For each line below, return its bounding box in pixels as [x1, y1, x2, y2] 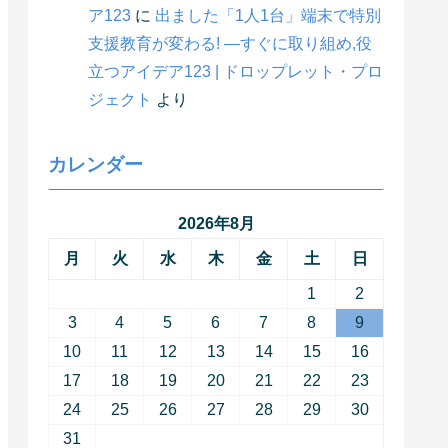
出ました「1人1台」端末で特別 [155, 7, 381, 24]
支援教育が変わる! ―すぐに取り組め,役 [88, 35, 372, 52]
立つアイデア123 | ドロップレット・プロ [88, 63, 383, 80]
